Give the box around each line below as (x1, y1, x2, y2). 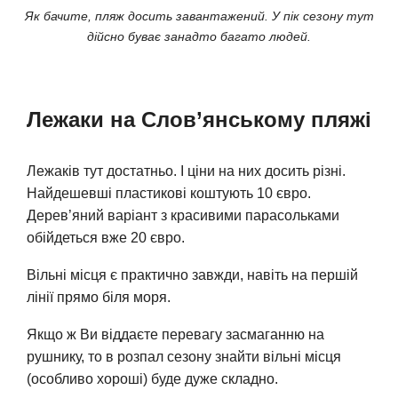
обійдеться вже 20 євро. (27, 230, 185, 246)
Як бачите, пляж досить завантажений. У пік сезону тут (24, 9, 374, 24)
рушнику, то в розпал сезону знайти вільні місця (27, 349, 341, 365)
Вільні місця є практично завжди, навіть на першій (27, 267, 358, 283)
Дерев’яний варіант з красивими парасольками (27, 208, 339, 224)
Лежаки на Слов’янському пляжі (27, 107, 371, 132)
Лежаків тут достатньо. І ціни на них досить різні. (27, 163, 346, 179)
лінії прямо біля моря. (27, 290, 171, 306)
